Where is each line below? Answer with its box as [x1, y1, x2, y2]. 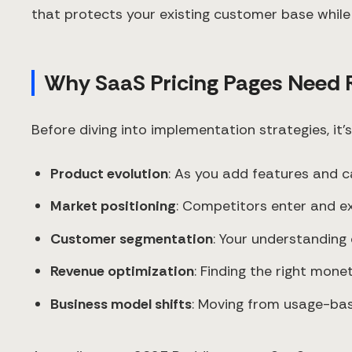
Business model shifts [50, 294, 192, 313]
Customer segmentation [50, 229, 213, 248]
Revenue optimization [50, 262, 194, 281]
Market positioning [50, 196, 176, 216]
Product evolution [50, 163, 168, 183]
